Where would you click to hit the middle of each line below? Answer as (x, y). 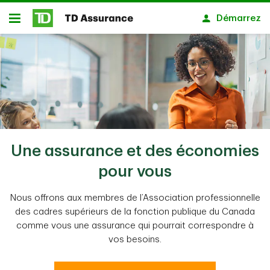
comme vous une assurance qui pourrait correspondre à (135, 226)
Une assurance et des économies (135, 151)
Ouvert (24, 23)
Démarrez (239, 18)
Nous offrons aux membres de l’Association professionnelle (135, 198)
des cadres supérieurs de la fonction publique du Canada (135, 212)
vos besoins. (135, 240)
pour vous (135, 172)
